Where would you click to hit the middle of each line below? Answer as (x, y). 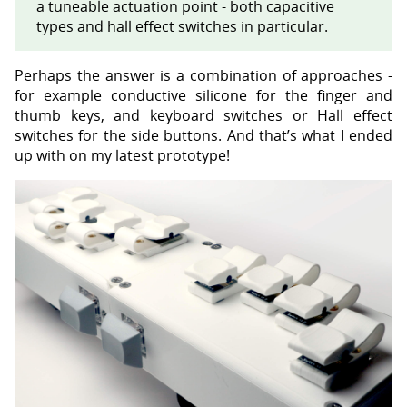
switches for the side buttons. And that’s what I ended (203, 135)
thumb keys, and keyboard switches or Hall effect (203, 115)
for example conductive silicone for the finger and (203, 95)
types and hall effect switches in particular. (182, 26)
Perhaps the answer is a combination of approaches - (203, 75)
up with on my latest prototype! (122, 155)
